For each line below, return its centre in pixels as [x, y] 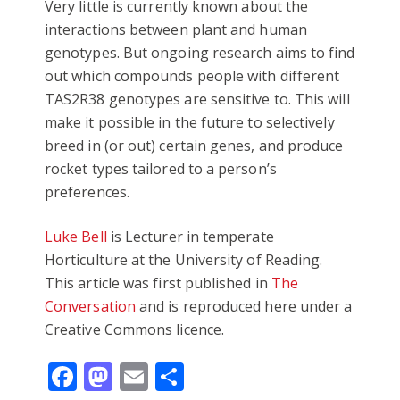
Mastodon [180, 376]
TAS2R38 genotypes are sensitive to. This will [197, 99]
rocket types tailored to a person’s [161, 168]
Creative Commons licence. [135, 329]
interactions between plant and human [176, 29]
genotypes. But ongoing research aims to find [200, 52]
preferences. [87, 192]
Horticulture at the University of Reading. [184, 259]
